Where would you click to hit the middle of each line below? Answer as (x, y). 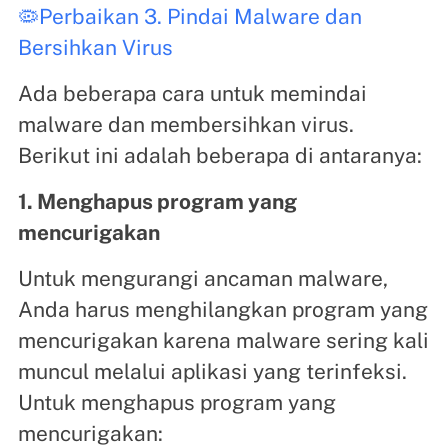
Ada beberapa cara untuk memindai (192, 93)
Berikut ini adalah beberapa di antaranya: (219, 155)
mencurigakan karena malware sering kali (223, 340)
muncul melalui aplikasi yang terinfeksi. (212, 371)
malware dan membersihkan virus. (185, 124)
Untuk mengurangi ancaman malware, (202, 278)
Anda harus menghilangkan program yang (222, 309)
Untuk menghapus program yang (176, 402)
